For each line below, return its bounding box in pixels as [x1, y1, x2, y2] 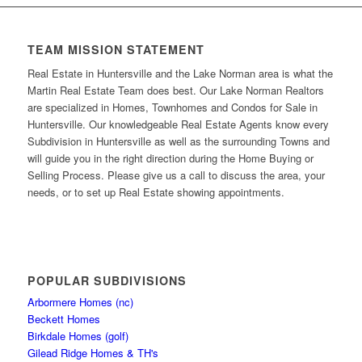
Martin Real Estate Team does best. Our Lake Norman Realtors [27, 82, 324, 99]
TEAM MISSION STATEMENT [27, 41, 204, 58]
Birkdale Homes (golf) [27, 327, 128, 343]
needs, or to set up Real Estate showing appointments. [27, 184, 284, 200]
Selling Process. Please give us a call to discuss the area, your [27, 167, 325, 183]
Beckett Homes [27, 310, 100, 326]
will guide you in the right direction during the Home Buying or [27, 150, 314, 166]
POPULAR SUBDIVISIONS [27, 271, 187, 288]
